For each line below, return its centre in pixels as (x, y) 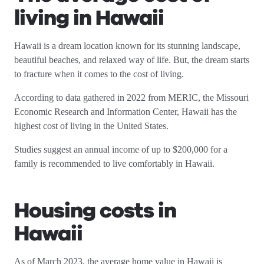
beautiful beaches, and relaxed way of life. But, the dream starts (132, 60)
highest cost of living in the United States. (94, 126)
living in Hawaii (89, 18)
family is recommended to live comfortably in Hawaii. (115, 164)
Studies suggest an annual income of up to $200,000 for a (121, 149)
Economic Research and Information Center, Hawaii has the (126, 112)
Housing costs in (95, 211)
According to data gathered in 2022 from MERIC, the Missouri (131, 98)
